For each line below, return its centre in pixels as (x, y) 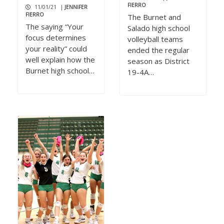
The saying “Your (54, 27)
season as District (158, 61)
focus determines (56, 38)
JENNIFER (76, 7)
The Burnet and (154, 17)
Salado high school (159, 28)
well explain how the (60, 60)
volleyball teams (155, 39)
